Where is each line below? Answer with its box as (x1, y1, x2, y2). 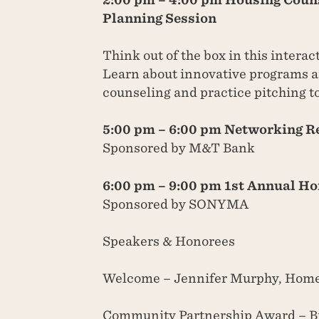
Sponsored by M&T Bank (103, 140, 256, 156)
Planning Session (103, 10, 217, 26)
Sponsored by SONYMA (103, 196, 249, 211)
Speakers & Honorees (103, 233, 236, 249)
